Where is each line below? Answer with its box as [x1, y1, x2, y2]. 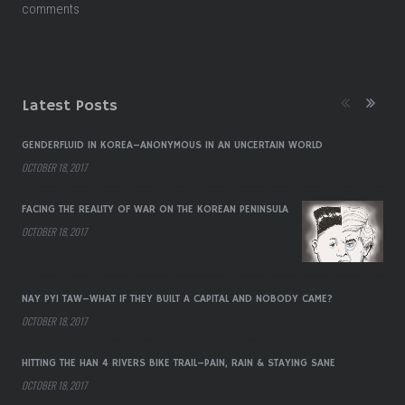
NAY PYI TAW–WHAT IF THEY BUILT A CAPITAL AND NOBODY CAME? [22, 292, 333, 306]
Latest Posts [22, 96, 118, 116]
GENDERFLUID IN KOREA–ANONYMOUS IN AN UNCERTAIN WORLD [22, 138, 323, 152]
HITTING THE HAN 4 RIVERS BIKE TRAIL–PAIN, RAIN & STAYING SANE [22, 356, 335, 371]
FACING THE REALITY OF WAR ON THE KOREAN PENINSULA [22, 202, 288, 216]
